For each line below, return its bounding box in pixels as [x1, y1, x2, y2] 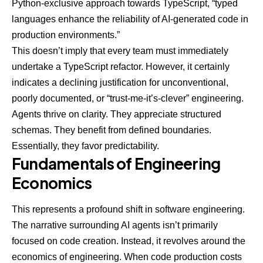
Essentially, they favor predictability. [12, 140, 159, 151]
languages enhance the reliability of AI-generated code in [12, 14, 248, 24]
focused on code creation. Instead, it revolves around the [12, 236, 245, 247]
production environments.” [12, 29, 120, 40]
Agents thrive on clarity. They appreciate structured [12, 109, 221, 119]
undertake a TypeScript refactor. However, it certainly [12, 61, 230, 72]
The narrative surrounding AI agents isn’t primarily [12, 220, 218, 231]
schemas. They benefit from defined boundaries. [12, 124, 211, 135]
